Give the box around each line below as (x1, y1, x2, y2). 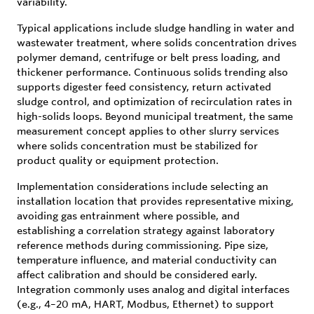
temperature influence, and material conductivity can (17, 253, 277, 266)
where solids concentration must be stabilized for (17, 139, 258, 152)
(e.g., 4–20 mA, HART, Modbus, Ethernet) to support (17, 297, 274, 310)
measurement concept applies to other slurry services (17, 124, 279, 137)
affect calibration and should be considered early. (17, 268, 257, 281)
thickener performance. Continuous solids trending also (17, 65, 288, 78)
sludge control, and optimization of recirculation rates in (17, 95, 292, 108)
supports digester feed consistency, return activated (17, 80, 271, 93)
